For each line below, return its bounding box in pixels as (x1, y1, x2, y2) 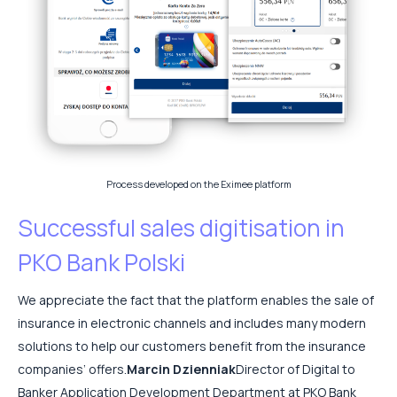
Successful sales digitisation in (18, 211, 345, 244)
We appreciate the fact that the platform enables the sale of (18, 291, 374, 308)
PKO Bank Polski (18, 245, 185, 278)
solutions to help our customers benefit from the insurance (18, 337, 366, 354)
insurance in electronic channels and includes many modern (18, 314, 366, 331)
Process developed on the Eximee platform (105, 177, 292, 191)
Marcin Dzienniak (127, 360, 236, 378)
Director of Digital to (236, 360, 355, 378)
